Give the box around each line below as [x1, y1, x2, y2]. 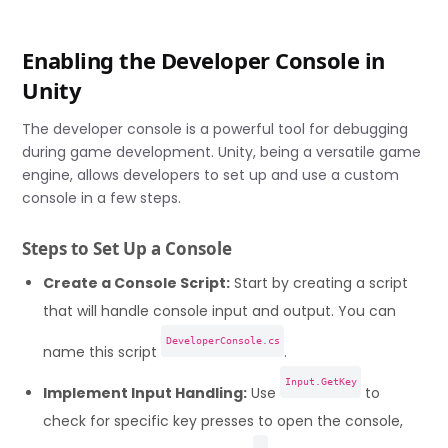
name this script [43, 341, 162, 362]
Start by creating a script [230, 272, 409, 293]
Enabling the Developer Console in [22, 45, 385, 75]
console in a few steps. [22, 188, 182, 209]
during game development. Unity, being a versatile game [22, 142, 422, 163]
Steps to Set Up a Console [22, 237, 233, 261]
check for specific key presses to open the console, [43, 411, 404, 432]
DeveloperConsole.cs [165, 334, 280, 346]
